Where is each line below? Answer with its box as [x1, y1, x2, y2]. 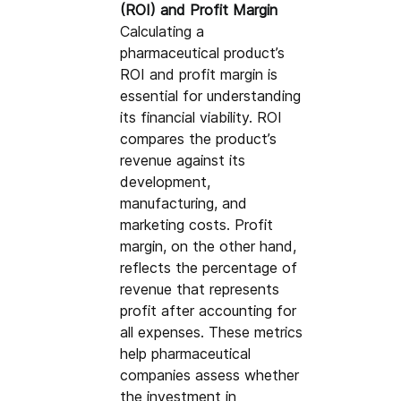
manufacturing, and [120, 193, 252, 212]
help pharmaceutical [120, 344, 256, 363]
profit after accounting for [120, 301, 302, 320]
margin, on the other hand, [120, 236, 302, 255]
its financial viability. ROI [120, 107, 287, 126]
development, [120, 172, 216, 191]
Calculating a [120, 21, 209, 40]
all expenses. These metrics [120, 322, 308, 341]
